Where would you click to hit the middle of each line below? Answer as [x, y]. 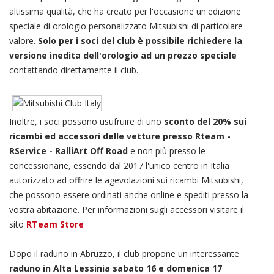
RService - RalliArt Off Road [68, 151]
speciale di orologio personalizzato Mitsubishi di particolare [126, 26]
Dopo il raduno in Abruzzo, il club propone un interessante [124, 254]
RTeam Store [55, 224]
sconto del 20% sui [205, 121]
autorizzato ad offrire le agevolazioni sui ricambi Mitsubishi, [126, 180]
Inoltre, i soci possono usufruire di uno [87, 121]
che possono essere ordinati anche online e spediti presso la [129, 195]
